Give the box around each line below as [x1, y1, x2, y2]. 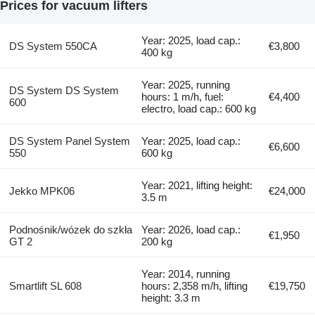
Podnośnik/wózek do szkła [8, 223, 132, 236]
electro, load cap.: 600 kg [141, 102, 257, 115]
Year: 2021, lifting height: [141, 179, 253, 191]
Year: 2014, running [141, 267, 231, 280]
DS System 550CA [8, 39, 97, 52]
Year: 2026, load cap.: [141, 223, 241, 236]
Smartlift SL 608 [8, 279, 82, 292]
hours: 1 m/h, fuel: [141, 90, 224, 103]
